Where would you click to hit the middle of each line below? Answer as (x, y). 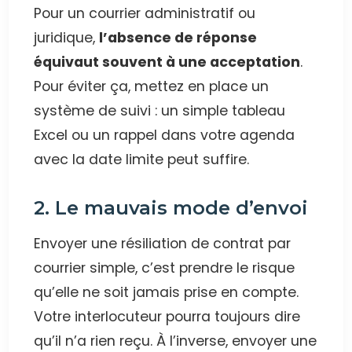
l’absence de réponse (178, 37)
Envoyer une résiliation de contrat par (163, 243)
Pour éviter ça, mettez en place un (152, 86)
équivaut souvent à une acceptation (167, 62)
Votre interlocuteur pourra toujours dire (167, 316)
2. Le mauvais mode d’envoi (171, 207)
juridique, (67, 37)
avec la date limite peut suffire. (142, 159)
